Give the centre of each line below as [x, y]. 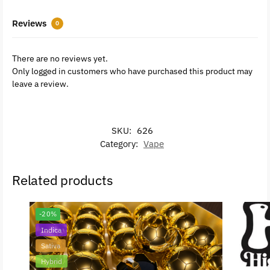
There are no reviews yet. [60, 58]
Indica [51, 230]
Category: [120, 143]
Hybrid [51, 261]
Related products [63, 180]
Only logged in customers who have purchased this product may [132, 71]
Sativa [50, 245]
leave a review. [40, 83]
